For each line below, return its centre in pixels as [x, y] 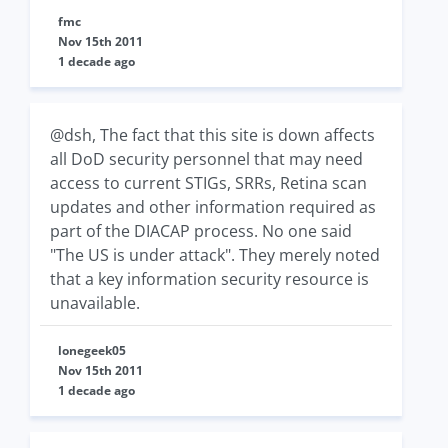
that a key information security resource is [209, 279]
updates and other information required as [213, 207]
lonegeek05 [92, 350]
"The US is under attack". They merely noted [215, 255]
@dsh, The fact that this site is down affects [212, 135]
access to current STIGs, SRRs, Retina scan [208, 183]
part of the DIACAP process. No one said [201, 231]
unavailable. [95, 303]
